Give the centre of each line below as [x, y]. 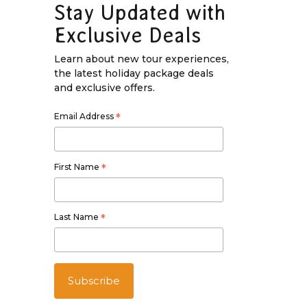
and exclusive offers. [104, 87]
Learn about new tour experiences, [141, 59]
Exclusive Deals [127, 35]
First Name [77, 167]
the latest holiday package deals [134, 73]
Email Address [85, 116]
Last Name [77, 217]
